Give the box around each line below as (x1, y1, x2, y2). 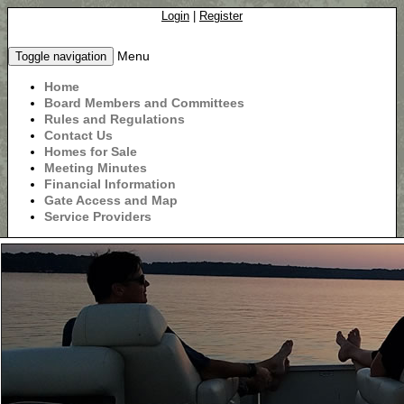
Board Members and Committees (44, 96, 244, 110)
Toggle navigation (15, 50, 106, 63)
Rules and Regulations (44, 112, 185, 126)
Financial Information (44, 177, 176, 191)
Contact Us (44, 128, 113, 142)
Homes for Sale (44, 144, 137, 159)
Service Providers (44, 209, 151, 224)
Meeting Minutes (44, 161, 147, 175)
